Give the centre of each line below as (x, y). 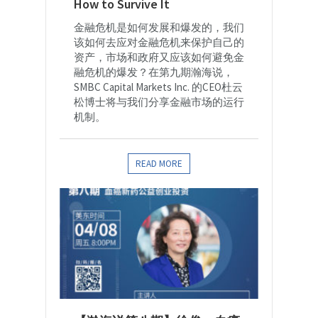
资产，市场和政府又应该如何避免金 (159, 57)
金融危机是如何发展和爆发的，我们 (159, 28)
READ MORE (159, 164)
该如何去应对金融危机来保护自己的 (159, 43)
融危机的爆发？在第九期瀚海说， (154, 72)
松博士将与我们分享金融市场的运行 (159, 102)
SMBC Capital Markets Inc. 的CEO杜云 (158, 87)
